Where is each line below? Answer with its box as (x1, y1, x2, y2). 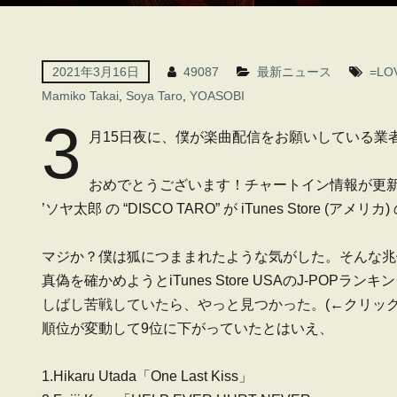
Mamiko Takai (42, 89, 119, 103)
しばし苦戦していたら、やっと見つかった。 (42, 297, 325, 312)
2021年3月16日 (52, 65, 139, 79)
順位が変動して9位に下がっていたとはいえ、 (42, 321, 333, 336)
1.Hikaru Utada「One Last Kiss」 (42, 369, 253, 384)
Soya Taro (126, 89, 183, 103)
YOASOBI (190, 89, 245, 103)
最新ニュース (257, 65, 331, 79)
